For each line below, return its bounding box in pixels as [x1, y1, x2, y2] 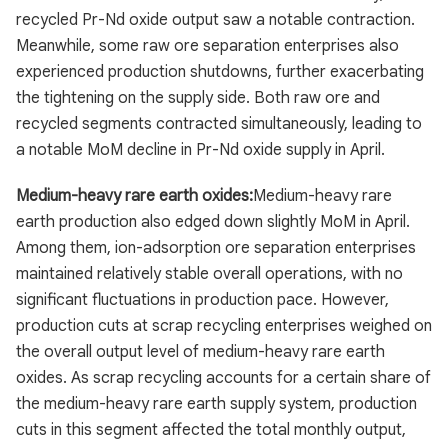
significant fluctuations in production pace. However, [16, 290, 389, 310]
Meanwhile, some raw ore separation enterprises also [16, 36, 399, 56]
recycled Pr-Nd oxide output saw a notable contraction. [16, 10, 415, 30]
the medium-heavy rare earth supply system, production [16, 394, 417, 414]
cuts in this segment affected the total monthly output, [16, 420, 406, 440]
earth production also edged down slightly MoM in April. [16, 212, 410, 232]
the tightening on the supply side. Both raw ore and [16, 88, 380, 108]
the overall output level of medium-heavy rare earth [16, 342, 385, 362]
